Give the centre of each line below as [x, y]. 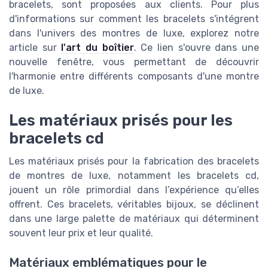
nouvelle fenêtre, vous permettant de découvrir [134, 62]
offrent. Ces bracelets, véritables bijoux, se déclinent [134, 205]
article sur [35, 48]
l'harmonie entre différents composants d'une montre [134, 77]
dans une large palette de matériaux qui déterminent [134, 219]
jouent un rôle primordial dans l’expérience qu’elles [134, 190]
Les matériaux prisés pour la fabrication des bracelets [134, 162]
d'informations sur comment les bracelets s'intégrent [134, 19]
